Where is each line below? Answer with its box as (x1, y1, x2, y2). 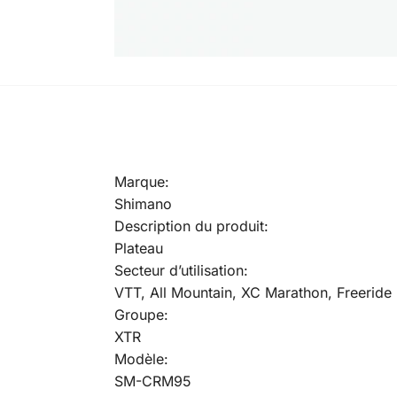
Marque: (113, 172, 169, 191)
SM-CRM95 (113, 371, 191, 390)
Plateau (113, 238, 163, 257)
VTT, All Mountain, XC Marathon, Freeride (113, 283, 392, 301)
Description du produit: (113, 216, 269, 235)
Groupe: (113, 305, 168, 323)
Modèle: (113, 349, 168, 368)
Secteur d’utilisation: (113, 261, 248, 279)
